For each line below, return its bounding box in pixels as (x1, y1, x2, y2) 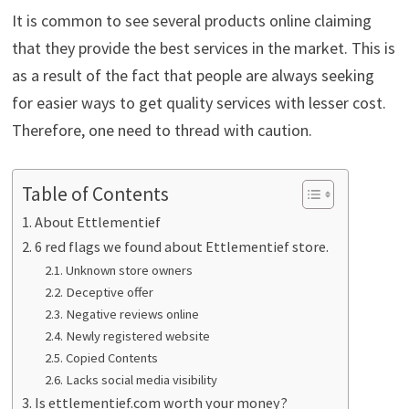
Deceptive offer (66, 284, 154, 301)
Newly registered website (66, 328, 211, 345)
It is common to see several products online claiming (11, 10, 372, 32)
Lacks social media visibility (66, 372, 218, 389)
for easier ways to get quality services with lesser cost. (11, 92, 386, 114)
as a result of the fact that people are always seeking (11, 65, 374, 87)
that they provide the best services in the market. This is (11, 37, 395, 59)
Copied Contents (66, 350, 159, 367)
